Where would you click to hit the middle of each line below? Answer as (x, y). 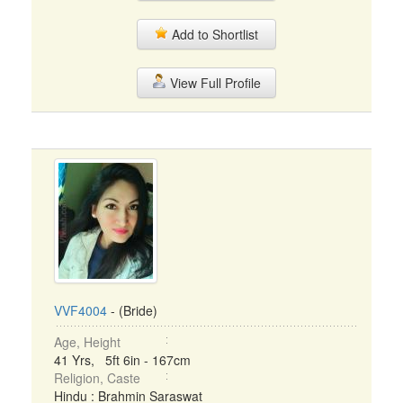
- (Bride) (132, 310)
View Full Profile (213, 83)
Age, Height (87, 342)
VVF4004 (81, 310)
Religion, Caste (97, 378)
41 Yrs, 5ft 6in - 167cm (122, 360)
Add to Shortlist (213, 34)
